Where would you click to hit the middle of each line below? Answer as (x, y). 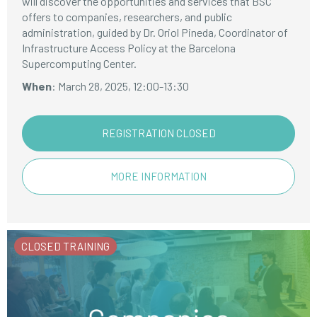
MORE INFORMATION (158, 176)
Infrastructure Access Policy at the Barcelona (129, 48)
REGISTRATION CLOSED (158, 133)
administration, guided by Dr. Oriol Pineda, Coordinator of (155, 32)
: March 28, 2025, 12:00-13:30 (121, 86)
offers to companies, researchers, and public (127, 17)
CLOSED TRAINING (65, 246)
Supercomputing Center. (80, 63)
